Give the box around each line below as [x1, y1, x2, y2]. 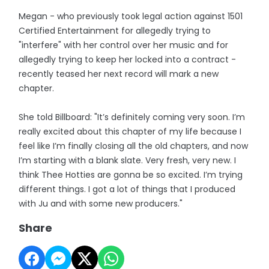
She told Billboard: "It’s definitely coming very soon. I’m [19, 110, 246, 123]
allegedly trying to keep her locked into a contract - [19, 53, 237, 65]
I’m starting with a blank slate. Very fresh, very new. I [19, 154, 237, 166]
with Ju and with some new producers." [19, 197, 183, 210]
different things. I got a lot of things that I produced [19, 183, 236, 195]
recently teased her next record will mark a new [19, 67, 219, 80]
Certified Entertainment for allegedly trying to [19, 24, 211, 37]
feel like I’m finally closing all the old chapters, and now [19, 139, 249, 152]
